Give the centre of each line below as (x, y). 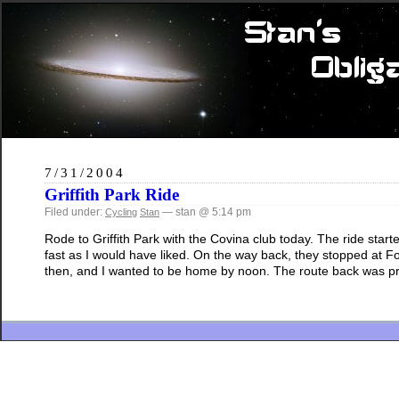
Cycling (121, 212)
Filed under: (75, 212)
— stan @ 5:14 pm (205, 212)
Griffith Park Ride (112, 195)
